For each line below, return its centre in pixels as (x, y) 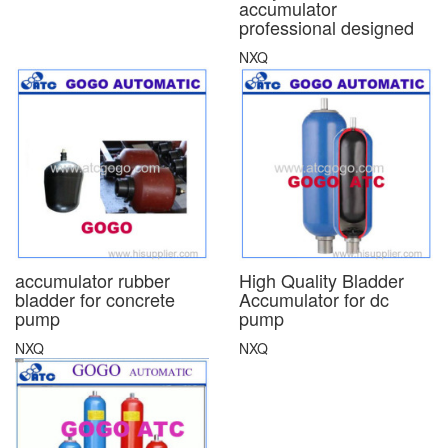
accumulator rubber (92, 279)
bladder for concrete (95, 298)
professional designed (326, 26)
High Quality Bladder (321, 279)
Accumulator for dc (314, 298)
